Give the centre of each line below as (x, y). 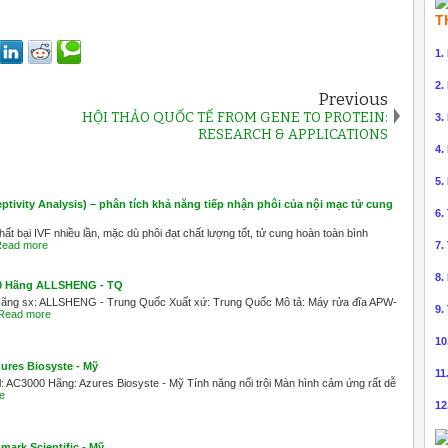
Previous (353, 99)
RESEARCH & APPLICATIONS (293, 134)
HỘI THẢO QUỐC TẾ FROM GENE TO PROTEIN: (235, 117)
